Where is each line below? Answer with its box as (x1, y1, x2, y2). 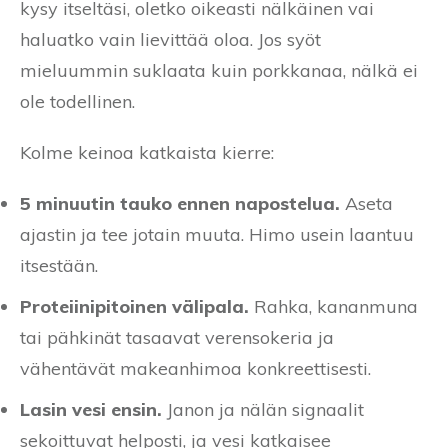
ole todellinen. (20, 89, 135, 113)
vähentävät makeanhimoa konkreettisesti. (20, 356, 371, 380)
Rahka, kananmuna (249, 294, 418, 318)
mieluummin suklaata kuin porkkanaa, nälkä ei (20, 58, 418, 82)
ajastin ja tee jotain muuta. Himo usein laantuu (20, 222, 414, 246)
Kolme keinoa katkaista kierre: (20, 140, 274, 164)
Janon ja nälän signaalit (162, 397, 364, 421)
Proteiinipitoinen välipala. (20, 294, 249, 318)
